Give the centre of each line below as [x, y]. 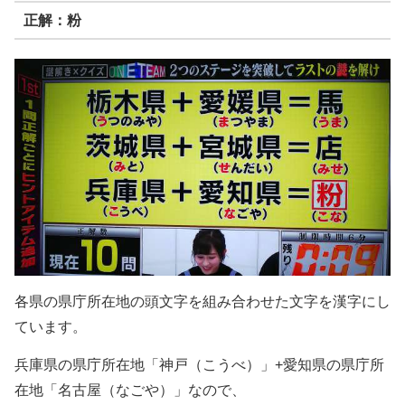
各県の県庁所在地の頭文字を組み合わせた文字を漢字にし [202, 301]
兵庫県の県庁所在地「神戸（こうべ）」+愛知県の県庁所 [199, 364]
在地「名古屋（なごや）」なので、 [130, 390]
